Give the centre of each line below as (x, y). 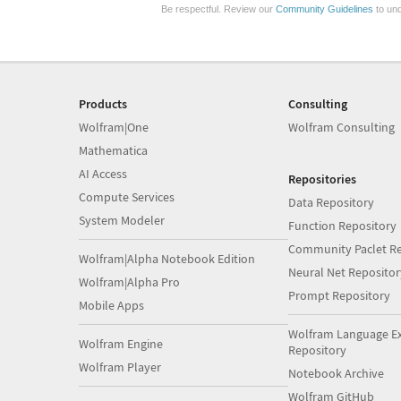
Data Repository (331, 202)
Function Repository (342, 226)
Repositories (322, 179)
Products (103, 104)
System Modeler (122, 220)
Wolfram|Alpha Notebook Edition (167, 259)
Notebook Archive (336, 373)
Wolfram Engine (121, 344)
